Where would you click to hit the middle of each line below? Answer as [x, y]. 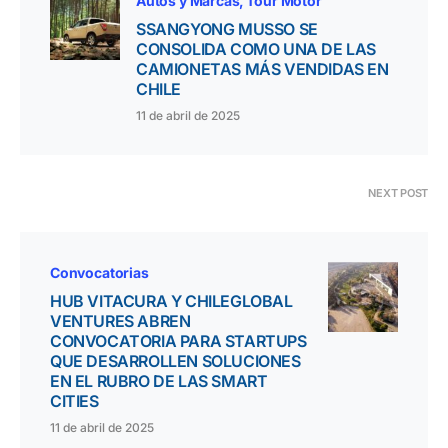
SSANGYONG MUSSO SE [227, 29]
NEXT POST [398, 193]
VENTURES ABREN [120, 321]
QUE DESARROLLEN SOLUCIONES [175, 361]
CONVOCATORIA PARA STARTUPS [178, 341]
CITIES [74, 401]
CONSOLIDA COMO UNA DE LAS [256, 49]
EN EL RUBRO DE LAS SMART [159, 381]
